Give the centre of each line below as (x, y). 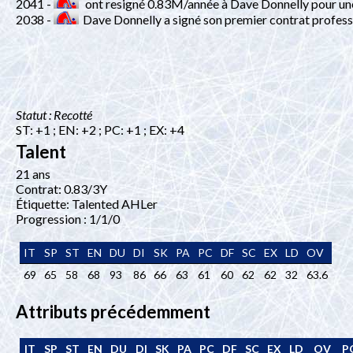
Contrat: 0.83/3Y (61, 189)
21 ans (33, 174)
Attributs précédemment (113, 312)
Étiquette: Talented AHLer (87, 204)
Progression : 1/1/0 (68, 219)
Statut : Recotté (54, 115)
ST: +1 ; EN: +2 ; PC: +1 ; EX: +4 (100, 130)
